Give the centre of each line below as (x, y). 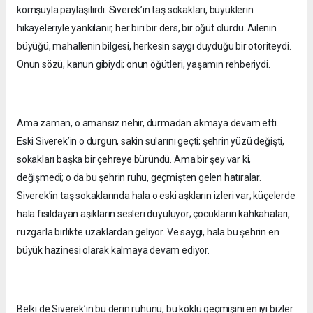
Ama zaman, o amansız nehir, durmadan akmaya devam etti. (148, 123)
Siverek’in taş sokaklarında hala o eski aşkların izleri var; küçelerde (156, 196)
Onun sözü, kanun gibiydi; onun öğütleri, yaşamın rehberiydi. (144, 65)
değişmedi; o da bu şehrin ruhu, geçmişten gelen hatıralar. (139, 178)
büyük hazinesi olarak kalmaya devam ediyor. (113, 250)
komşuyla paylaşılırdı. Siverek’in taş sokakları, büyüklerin (135, 10)
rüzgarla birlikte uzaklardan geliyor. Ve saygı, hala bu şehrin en (148, 232)
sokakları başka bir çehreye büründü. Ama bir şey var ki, (134, 160)
